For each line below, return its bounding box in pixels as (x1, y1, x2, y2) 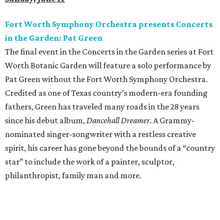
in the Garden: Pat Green (5, 33, 103, 43)
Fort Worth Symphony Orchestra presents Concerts (5, 19, 213, 29)
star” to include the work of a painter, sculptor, (5, 157, 174, 167)
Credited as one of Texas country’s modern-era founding (5, 88, 208, 98)
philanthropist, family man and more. (5, 170, 141, 181)
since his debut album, (5, 115, 86, 126)
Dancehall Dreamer (86, 115, 150, 126)
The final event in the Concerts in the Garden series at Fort (5, 47, 214, 57)
